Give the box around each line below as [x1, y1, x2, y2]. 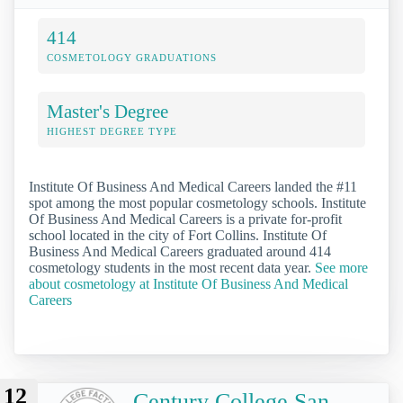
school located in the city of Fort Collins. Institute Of [29, 227, 327, 243]
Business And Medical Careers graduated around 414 [29, 243, 331, 259]
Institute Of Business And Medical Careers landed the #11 [29, 178, 357, 194]
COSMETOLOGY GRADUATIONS [47, 51, 217, 63]
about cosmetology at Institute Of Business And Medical [29, 275, 348, 291]
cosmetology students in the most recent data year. [29, 259, 315, 275]
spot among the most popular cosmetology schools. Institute [29, 194, 366, 210]
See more [315, 259, 368, 275]
